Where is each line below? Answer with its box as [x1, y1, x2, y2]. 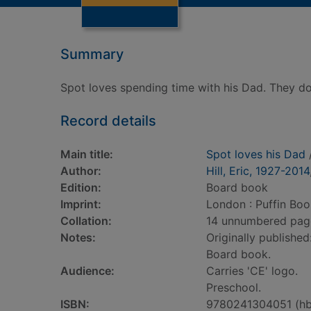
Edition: [60, 180, 101, 194]
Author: [60, 164, 101, 178]
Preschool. [206, 280, 261, 294]
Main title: [60, 147, 113, 161]
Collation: [60, 214, 112, 228]
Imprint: [60, 197, 101, 211]
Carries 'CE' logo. [206, 264, 298, 278]
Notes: [60, 230, 96, 244]
